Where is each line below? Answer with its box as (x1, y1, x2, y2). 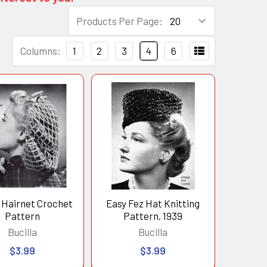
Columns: (20, 45, 61, 57)
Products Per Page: (76, 15, 163, 27)
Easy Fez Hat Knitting (106, 197, 200, 210)
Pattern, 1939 (123, 210, 183, 222)
